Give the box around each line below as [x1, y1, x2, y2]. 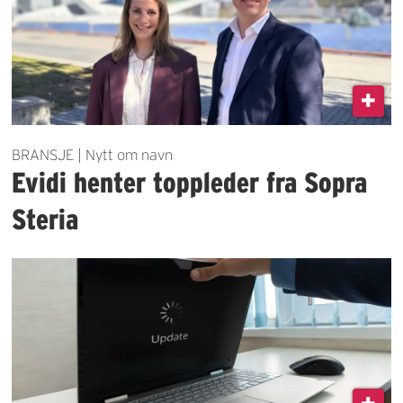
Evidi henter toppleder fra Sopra [12, 166, 368, 199]
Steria [12, 203, 79, 236]
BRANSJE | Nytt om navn [12, 147, 174, 164]
